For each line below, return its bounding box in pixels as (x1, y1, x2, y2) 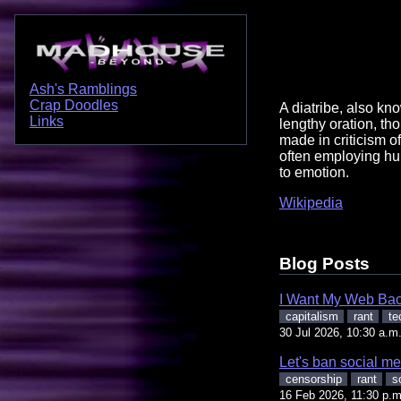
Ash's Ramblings (30, 81, 137, 98)
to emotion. (279, 164, 349, 180)
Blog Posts (279, 253, 370, 273)
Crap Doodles (30, 98, 118, 114)
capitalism (285, 309, 338, 323)
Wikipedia (279, 194, 343, 210)
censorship (285, 371, 342, 386)
